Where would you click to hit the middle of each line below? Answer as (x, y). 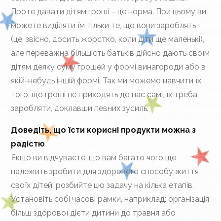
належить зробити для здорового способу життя (105, 171)
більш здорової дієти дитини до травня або (93, 213)
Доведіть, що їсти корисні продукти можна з (104, 130)
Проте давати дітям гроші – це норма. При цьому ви (109, 12)
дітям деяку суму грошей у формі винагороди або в (109, 67)
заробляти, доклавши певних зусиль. (80, 108)
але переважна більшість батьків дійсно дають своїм (110, 53)
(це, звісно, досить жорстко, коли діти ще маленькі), (108, 39)
